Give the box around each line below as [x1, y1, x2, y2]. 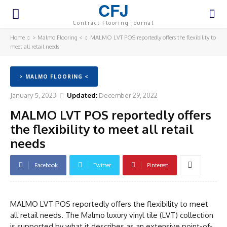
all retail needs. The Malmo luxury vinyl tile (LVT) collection [10, 210, 213, 220]
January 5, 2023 [10, 91, 56, 99]
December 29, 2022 [99, 91, 158, 99]
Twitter [94, 161, 111, 169]
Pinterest [147, 161, 168, 169]
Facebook [34, 161, 58, 169]
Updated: [67, 91, 97, 99]
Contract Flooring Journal [72, 20, 154, 26]
